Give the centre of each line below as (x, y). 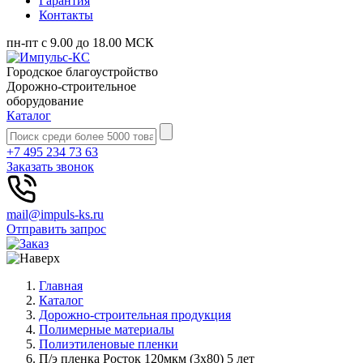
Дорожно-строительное (71, 86)
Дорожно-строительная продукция (135, 315)
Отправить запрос (56, 229)
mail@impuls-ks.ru (55, 214)
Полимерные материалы (107, 329)
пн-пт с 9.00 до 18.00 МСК (80, 43)
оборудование (45, 101)
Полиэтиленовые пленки (109, 344)
